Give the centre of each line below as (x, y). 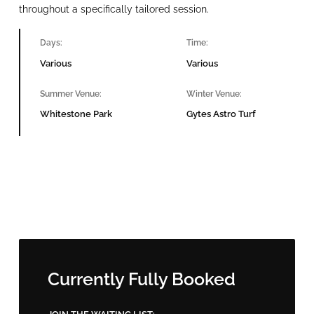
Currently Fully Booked (142, 279)
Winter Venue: (214, 94)
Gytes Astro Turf (221, 114)
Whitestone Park (76, 114)
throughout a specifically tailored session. (114, 9)
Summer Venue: (70, 94)
